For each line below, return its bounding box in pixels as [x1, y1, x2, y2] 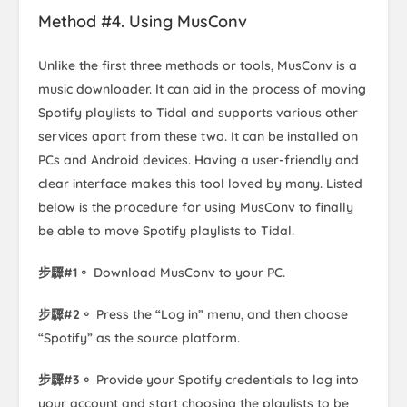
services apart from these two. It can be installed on [38, 128, 358, 145]
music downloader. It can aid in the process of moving [38, 81, 366, 98]
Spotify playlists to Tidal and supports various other [38, 104, 358, 122]
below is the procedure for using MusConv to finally [38, 199, 353, 216]
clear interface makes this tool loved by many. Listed [38, 175, 362, 193]
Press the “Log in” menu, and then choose [96, 306, 348, 323]
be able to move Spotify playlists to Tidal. [38, 223, 294, 240]
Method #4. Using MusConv [38, 11, 247, 33]
